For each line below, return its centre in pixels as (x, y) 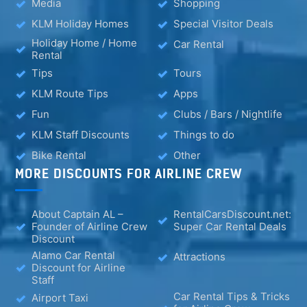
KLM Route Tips (70, 94)
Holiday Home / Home (85, 42)
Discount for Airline (79, 267)
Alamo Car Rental (74, 255)
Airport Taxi (60, 298)
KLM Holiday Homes (81, 24)
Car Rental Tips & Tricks (232, 296)
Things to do (204, 135)
